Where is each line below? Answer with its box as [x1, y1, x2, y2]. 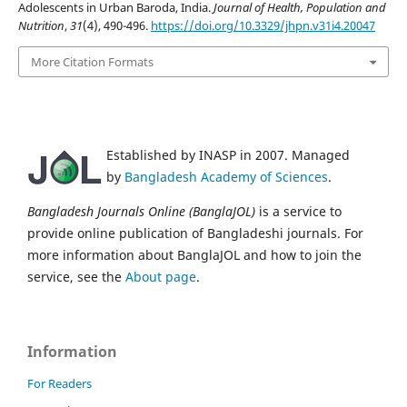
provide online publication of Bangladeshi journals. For [27, 224, 363, 243]
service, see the [27, 268, 125, 286]
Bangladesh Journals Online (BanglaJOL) [27, 203, 255, 221]
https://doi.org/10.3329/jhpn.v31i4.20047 [150, 16, 375, 34]
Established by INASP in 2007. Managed [106, 146, 350, 164]
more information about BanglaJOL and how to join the [27, 246, 362, 264]
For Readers [27, 375, 92, 392]
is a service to [255, 203, 342, 221]
